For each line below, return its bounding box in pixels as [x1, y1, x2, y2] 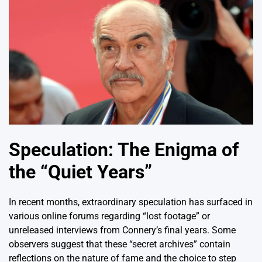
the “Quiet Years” [9, 160, 152, 183]
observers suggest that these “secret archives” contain [9, 239, 230, 250]
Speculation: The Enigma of [9, 138, 239, 161]
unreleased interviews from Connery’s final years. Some [9, 225, 236, 236]
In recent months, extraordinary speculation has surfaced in [9, 196, 253, 208]
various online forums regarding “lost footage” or [9, 211, 210, 222]
